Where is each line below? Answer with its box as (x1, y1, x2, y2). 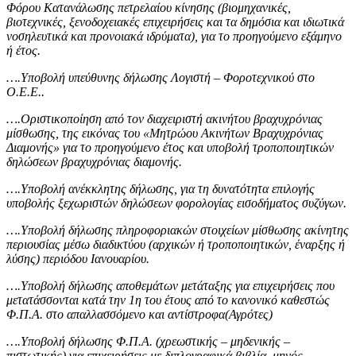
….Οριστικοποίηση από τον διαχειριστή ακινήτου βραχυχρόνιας (6, 111, 323, 126)
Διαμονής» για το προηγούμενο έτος (6, 140, 184, 154)
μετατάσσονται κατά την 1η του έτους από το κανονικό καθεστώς (6, 292, 330, 307)
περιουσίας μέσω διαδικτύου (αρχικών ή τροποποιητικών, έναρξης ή (6, 237, 345, 251)
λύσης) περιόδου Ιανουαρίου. (6, 251, 149, 265)
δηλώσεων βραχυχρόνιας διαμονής (6, 154, 179, 168)
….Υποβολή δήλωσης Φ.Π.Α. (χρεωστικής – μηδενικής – (6, 334, 290, 348)
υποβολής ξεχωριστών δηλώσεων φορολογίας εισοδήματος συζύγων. (6, 195, 346, 210)
